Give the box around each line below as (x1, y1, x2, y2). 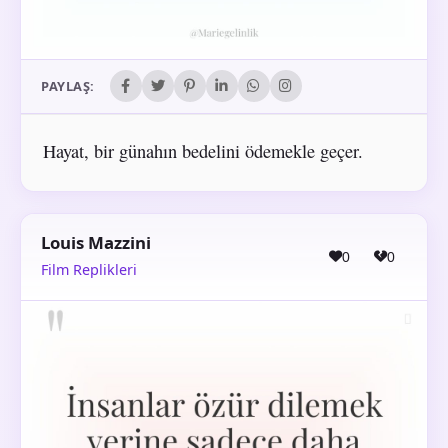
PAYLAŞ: (41, 77, 95, 96)
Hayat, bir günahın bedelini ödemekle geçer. (42, 138, 363, 163)
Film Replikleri (41, 260, 137, 280)
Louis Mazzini (41, 231, 151, 255)
